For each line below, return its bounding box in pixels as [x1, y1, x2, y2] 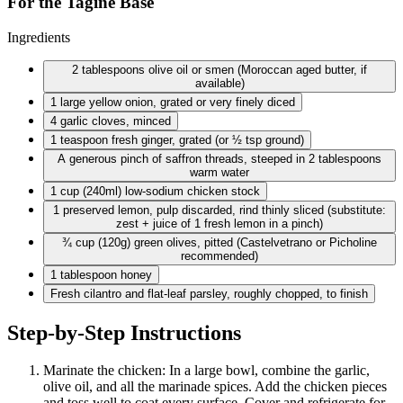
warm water [190, 165, 249, 179]
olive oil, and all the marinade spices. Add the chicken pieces [43, 379, 387, 395]
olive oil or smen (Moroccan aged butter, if [148, 62, 367, 76]
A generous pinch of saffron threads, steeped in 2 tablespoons [58, 151, 381, 166]
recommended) [181, 248, 258, 263]
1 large [50, 94, 85, 109]
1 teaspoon [50, 132, 108, 147]
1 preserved [53, 202, 114, 217]
